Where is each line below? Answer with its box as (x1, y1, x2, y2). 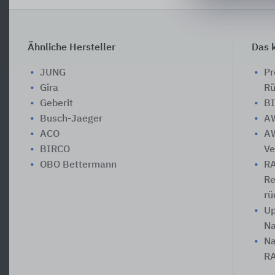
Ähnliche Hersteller (28, 42, 115, 53)
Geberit (40, 98, 73, 109)
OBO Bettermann (40, 160, 117, 170)
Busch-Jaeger (40, 114, 103, 124)
